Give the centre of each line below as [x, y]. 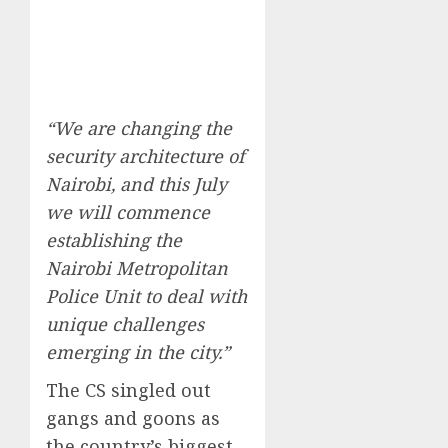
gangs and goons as [133, 417]
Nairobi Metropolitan [137, 267]
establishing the [114, 239]
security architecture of [145, 155]
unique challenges [125, 323]
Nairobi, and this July [136, 183]
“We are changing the [139, 127]
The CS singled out [128, 389]
